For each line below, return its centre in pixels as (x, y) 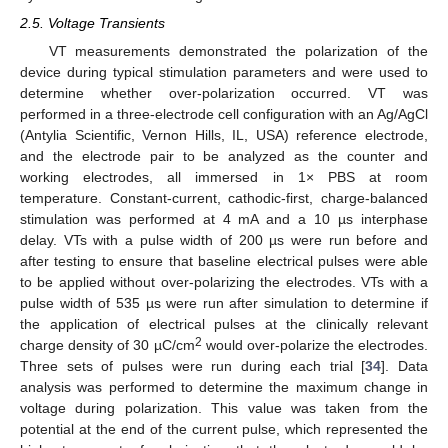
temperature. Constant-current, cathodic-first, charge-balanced (224, 198)
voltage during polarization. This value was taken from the (224, 408)
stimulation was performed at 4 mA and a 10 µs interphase (224, 219)
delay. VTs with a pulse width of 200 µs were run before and (224, 240)
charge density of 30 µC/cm (107, 345)
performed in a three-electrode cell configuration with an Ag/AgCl (224, 114)
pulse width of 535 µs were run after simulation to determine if (224, 303)
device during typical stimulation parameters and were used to (224, 72)
